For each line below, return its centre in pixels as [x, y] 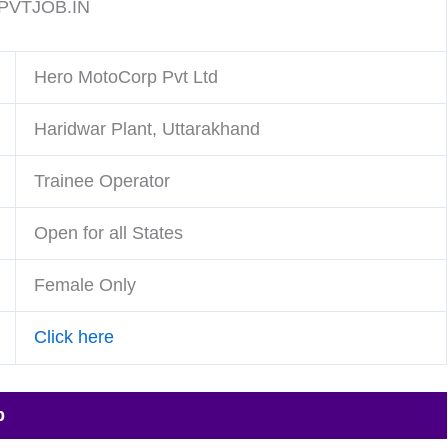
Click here [76, 337]
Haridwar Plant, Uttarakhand [147, 129]
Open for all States [108, 233]
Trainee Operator [102, 181]
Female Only [85, 285]
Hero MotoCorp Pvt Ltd [126, 77]
